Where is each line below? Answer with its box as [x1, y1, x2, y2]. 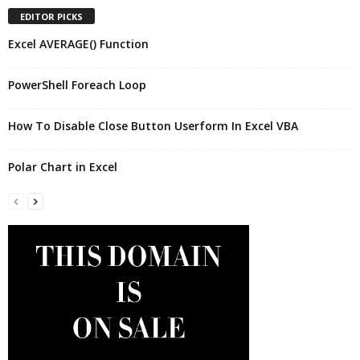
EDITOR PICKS [20, 10, 83, 23]
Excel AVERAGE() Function [8, 36, 149, 52]
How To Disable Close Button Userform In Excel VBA [8, 118, 298, 134]
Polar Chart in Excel [8, 159, 117, 175]
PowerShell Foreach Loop [8, 77, 146, 93]
